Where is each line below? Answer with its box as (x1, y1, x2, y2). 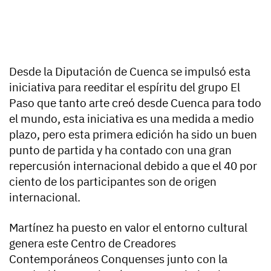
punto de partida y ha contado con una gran (9, 143, 232, 157)
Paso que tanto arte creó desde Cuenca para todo (9, 96, 261, 110)
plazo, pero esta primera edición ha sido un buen (9, 127, 257, 142)
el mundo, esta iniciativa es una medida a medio (9, 111, 254, 126)
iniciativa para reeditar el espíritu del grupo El (9, 80, 240, 94)
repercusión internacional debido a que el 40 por (9, 158, 257, 173)
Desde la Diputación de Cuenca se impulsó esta (9, 64, 250, 79)
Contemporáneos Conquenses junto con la (9, 252, 227, 266)
